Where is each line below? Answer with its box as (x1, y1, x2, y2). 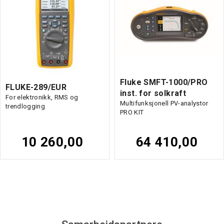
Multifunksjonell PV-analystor (120, 99, 208, 107)
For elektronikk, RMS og (5, 93, 78, 101)
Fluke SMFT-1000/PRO (120, 77, 208, 87)
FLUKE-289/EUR (5, 82, 67, 92)
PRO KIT (120, 108, 144, 116)
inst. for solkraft (120, 88, 186, 98)
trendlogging (5, 102, 45, 110)
